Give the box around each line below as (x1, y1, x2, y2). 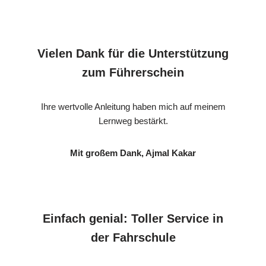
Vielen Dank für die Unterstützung (37, 46, 229, 60)
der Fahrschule (90, 230, 176, 244)
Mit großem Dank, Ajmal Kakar (70, 147, 196, 158)
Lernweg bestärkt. (98, 115, 168, 126)
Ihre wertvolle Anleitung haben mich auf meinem (40, 101, 226, 112)
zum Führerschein (82, 65, 184, 79)
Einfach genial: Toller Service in (43, 211, 223, 225)
